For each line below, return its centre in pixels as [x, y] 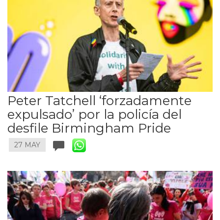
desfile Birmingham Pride [89, 128]
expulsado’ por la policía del [95, 115]
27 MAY [27, 145]
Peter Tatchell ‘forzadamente [99, 101]
